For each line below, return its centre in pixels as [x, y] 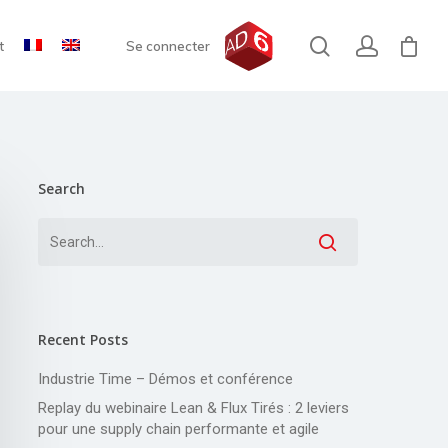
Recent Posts [82, 339]
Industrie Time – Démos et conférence [165, 378]
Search [61, 188]
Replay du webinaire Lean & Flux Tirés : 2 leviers [193, 407]
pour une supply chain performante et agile [178, 428]
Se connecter [168, 45]
